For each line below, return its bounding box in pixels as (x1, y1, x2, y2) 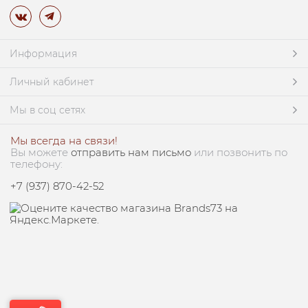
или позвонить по (194, 145, 287, 159)
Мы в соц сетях (10, 103, 85, 116)
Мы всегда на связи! (10, 133, 118, 147)
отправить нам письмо (71, 145, 191, 159)
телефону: (10, 157, 63, 170)
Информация (10, 47, 77, 60)
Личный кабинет (10, 75, 93, 88)
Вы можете (10, 145, 71, 159)
